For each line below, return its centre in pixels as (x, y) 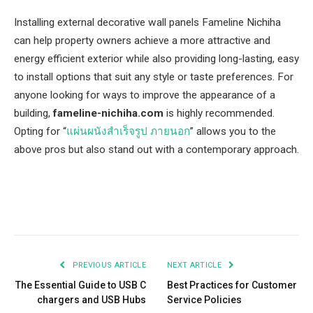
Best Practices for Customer (232, 285)
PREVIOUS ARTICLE (108, 265)
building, (34, 113)
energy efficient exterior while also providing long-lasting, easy (156, 58)
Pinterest (141, 207)
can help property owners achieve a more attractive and (142, 40)
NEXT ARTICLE (196, 265)
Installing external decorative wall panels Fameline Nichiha (147, 22)
